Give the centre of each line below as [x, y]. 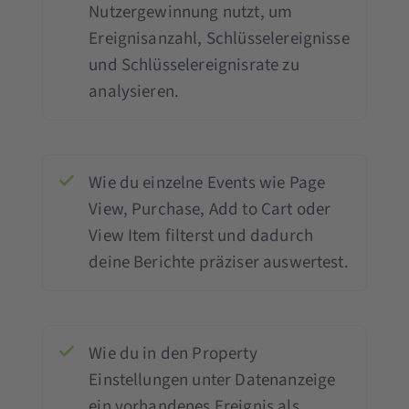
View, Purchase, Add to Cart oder [210, 209]
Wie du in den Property [173, 353]
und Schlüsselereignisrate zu [194, 65]
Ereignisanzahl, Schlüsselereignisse [219, 38]
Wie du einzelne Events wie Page [207, 183]
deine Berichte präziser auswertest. [219, 262]
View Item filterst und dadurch [201, 236]
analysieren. [134, 91]
